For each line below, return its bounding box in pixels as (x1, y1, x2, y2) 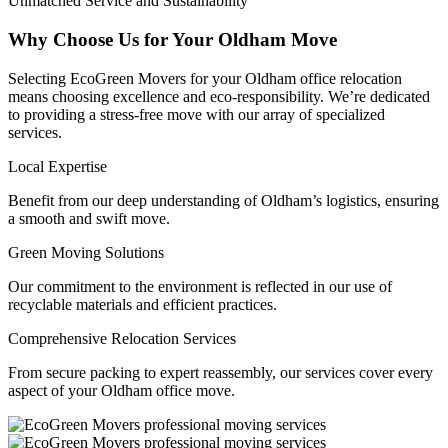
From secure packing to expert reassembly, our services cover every (8, 363, 433, 381)
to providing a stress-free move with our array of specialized (8, 105, 385, 123)
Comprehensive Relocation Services (8, 329, 236, 347)
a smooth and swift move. (8, 209, 170, 227)
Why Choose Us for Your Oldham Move (8, 28, 337, 50)
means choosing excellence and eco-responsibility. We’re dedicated (8, 87, 430, 105)
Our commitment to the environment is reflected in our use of (8, 277, 392, 295)
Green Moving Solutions (8, 243, 164, 261)
